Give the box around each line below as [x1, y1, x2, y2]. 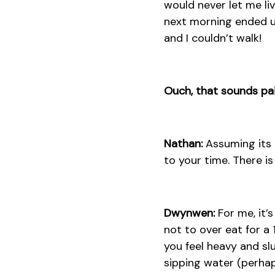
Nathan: [163, 136, 203, 151]
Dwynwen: [163, 205, 215, 220]
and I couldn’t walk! [163, 30, 261, 45]
